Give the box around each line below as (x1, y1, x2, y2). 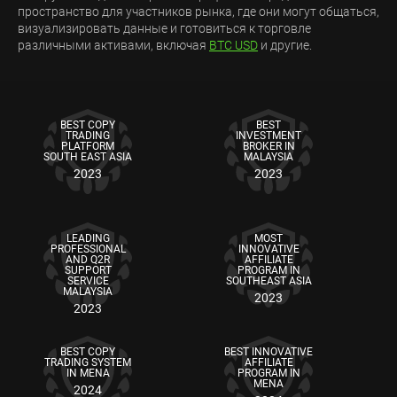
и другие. (258, 38, 312, 52)
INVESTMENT (236, 129, 301, 142)
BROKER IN (242, 140, 295, 152)
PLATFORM (61, 140, 114, 152)
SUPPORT (64, 264, 112, 276)
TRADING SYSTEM (44, 356, 131, 369)
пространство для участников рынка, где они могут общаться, (18, 4, 379, 19)
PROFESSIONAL (50, 243, 126, 255)
